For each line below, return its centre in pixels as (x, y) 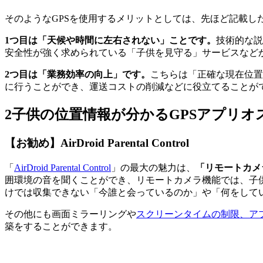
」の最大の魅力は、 (153, 167)
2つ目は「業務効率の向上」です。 (77, 75)
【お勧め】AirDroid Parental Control (97, 143)
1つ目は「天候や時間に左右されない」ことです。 (110, 41)
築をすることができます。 (61, 226)
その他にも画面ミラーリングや (70, 214)
